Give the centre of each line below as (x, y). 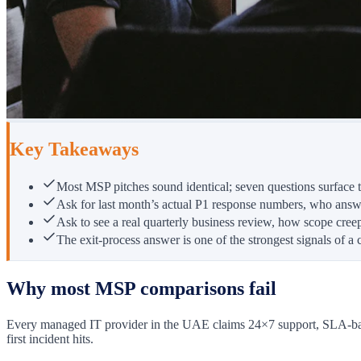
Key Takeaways (74, 149)
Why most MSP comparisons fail (141, 289)
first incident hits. (50, 339)
